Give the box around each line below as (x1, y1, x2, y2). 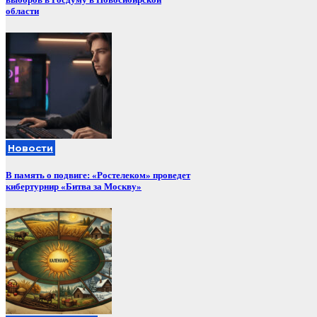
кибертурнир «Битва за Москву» (6, 180, 142, 192)
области (6, 5, 39, 16)
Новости (8, 142, 53, 154)
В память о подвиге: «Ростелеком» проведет (6, 169, 190, 180)
